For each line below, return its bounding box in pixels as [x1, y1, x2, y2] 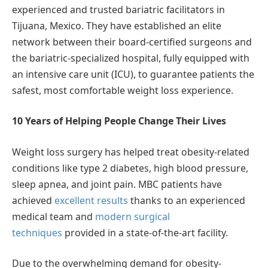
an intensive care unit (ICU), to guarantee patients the [12, 67, 254, 81]
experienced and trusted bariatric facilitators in [12, 2, 225, 16]
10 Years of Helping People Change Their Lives [12, 114, 226, 128]
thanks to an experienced [128, 193, 245, 207]
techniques [12, 226, 62, 239]
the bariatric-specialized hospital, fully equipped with [12, 51, 249, 65]
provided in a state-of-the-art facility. [62, 226, 228, 239]
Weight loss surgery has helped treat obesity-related [12, 145, 249, 159]
